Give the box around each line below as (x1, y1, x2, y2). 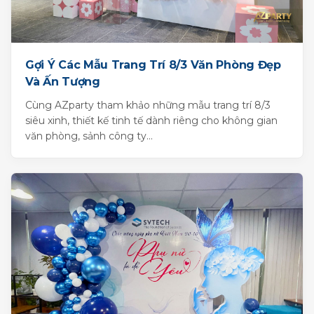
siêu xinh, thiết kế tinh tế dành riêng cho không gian (25, 114, 278, 127)
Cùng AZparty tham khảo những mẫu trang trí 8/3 (25, 98, 271, 111)
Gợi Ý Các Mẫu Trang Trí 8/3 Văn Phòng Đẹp (25, 57, 281, 71)
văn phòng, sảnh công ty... (25, 129, 153, 142)
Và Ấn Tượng (25, 74, 100, 88)
